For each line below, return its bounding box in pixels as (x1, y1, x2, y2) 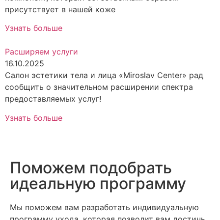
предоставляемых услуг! (5, 94, 101, 104)
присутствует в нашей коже (5, 4, 115, 14)
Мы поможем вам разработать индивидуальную (10, 202, 199, 212)
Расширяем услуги (5, 47, 78, 57)
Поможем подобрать (10, 158, 172, 177)
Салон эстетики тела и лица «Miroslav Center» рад (5, 70, 203, 81)
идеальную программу (10, 173, 186, 193)
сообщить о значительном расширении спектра (5, 82, 193, 92)
